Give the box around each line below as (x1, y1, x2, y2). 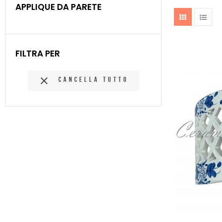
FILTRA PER (15, 48, 60, 59)
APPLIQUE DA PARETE (15, 1, 102, 13)
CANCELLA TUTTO (58, 75, 129, 84)
